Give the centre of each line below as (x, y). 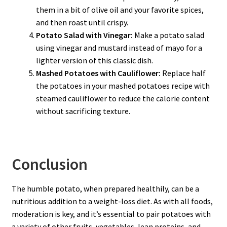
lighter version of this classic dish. (94, 60)
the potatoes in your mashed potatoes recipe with (123, 85)
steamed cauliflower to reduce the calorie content (123, 98)
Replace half (183, 73)
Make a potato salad (168, 35)
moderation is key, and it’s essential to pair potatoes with (111, 214)
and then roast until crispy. (82, 22)
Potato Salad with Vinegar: (84, 35)
